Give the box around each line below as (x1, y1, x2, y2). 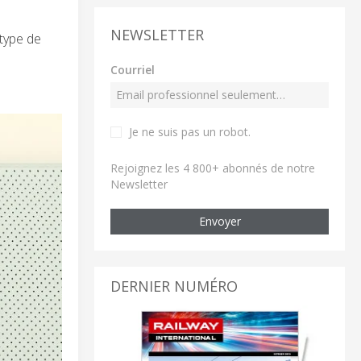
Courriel (110, 61, 155, 77)
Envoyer (198, 213, 241, 229)
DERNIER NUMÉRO (110, 276, 238, 296)
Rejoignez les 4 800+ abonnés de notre (110, 160, 315, 176)
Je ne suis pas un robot (129, 123, 248, 139)
